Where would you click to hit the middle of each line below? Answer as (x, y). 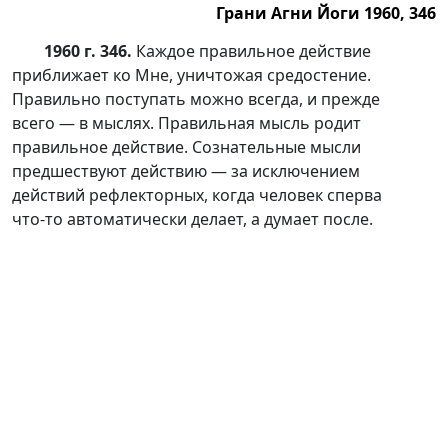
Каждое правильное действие (251, 51)
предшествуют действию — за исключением (186, 171)
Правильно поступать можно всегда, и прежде (196, 99)
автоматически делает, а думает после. (218, 219)
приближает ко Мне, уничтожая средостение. (191, 75)
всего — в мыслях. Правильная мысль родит (186, 123)
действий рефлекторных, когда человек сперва (197, 195)
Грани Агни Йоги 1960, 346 (326, 13)
